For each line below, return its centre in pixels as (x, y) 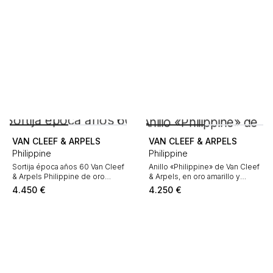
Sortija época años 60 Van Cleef (68, 167)
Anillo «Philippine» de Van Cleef (204, 167)
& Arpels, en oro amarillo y (194, 176)
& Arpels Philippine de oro (58, 176)
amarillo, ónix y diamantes (57, 186)
